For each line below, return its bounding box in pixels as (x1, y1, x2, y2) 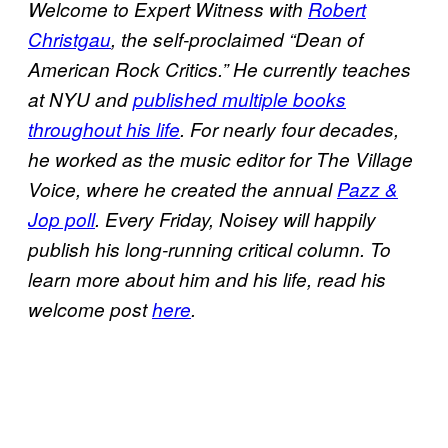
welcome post (28, 295, 152, 322)
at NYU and (28, 85, 133, 112)
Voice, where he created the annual (28, 175, 337, 202)
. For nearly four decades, (180, 115, 399, 142)
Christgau (28, 25, 111, 52)
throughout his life (28, 115, 180, 142)
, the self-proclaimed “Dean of (111, 25, 363, 52)
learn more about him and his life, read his (28, 265, 386, 292)
